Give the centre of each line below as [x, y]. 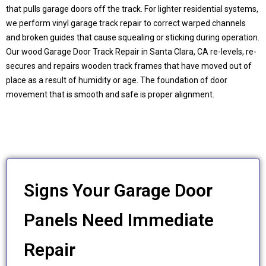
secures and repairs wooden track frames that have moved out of [129, 66]
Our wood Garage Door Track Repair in [78, 51]
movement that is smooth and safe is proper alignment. [110, 94]
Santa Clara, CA [179, 51]
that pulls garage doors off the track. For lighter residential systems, [132, 9]
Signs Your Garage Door [118, 190]
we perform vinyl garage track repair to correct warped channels [126, 23]
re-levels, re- [232, 51]
